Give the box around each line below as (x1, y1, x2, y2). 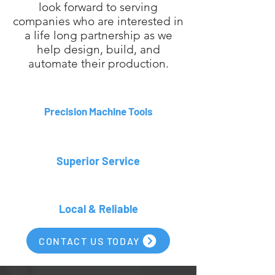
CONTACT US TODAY (39, 234, 140, 247)
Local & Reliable (58, 202, 138, 215)
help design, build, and (36, 42, 160, 56)
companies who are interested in (13, 14, 184, 28)
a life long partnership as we (24, 28, 172, 42)
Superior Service (56, 154, 140, 168)
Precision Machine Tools (44, 105, 153, 117)
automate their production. (28, 56, 169, 71)
